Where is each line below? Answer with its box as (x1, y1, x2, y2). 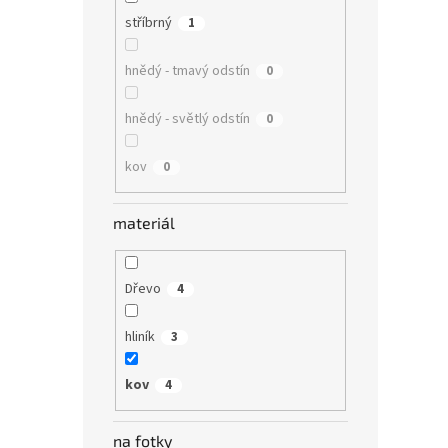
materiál (113, 213, 175, 233)
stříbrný (124, 12, 172, 33)
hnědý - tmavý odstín (124, 60, 250, 81)
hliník (124, 326, 155, 347)
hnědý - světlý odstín (124, 108, 250, 129)
